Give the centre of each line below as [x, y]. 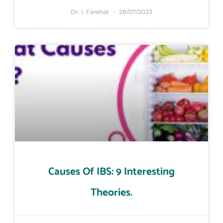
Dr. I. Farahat [91, 12]
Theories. [111, 193]
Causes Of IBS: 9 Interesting [111, 172]
